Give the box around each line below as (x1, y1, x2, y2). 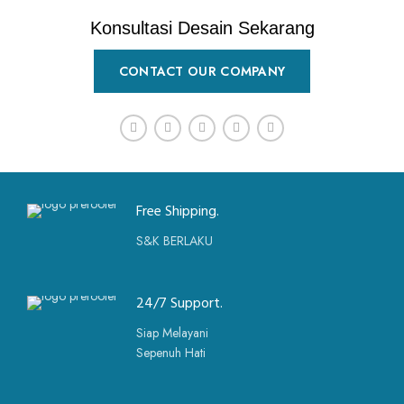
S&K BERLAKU (136, 232, 213, 251)
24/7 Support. (136, 291, 223, 319)
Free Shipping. (136, 199, 219, 227)
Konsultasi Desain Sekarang (89, 18, 315, 39)
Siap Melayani (136, 324, 208, 343)
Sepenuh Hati (136, 344, 206, 363)
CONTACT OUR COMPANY (118, 62, 286, 81)
